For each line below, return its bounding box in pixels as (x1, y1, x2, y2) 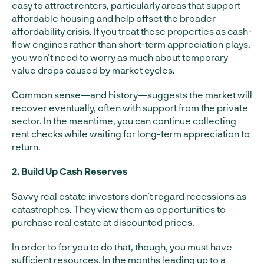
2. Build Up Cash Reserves (12, 166, 127, 177)
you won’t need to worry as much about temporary (12, 51, 228, 62)
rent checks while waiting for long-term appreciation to (12, 128, 250, 139)
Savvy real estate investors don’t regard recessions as (12, 190, 246, 202)
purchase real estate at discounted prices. (12, 216, 194, 227)
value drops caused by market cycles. (12, 64, 175, 75)
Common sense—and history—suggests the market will (12, 89, 252, 100)
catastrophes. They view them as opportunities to (12, 203, 226, 214)
